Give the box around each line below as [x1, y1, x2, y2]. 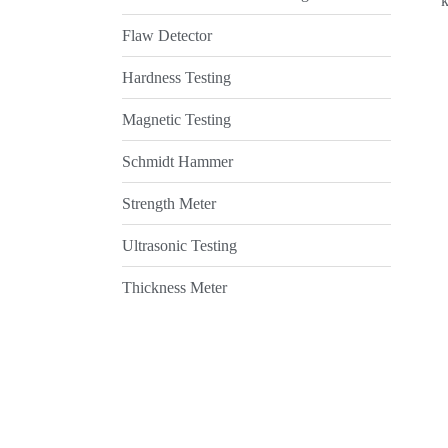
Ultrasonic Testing [122, 236, 237, 254]
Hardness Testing [122, 68, 231, 86]
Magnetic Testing [122, 110, 231, 128]
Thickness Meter [122, 278, 227, 296]
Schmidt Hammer [122, 152, 233, 170]
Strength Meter [122, 194, 216, 212]
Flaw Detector [122, 26, 212, 44]
